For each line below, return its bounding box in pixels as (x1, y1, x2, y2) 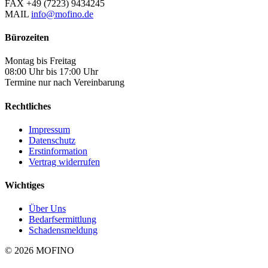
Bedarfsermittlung (29, 214, 96, 225)
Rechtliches (5, 100, 51, 111)
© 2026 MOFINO (5, 245, 74, 256)
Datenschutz (29, 135, 75, 145)
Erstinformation (29, 145, 87, 156)
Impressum (29, 124, 70, 135)
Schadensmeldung (29, 225, 98, 236)
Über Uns (29, 203, 66, 214)
